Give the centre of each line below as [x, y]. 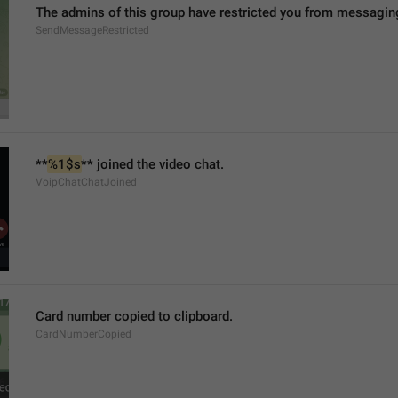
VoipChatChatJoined [86, 182]
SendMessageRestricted [92, 30]
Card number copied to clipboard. [134, 316]
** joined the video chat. [152, 164]
